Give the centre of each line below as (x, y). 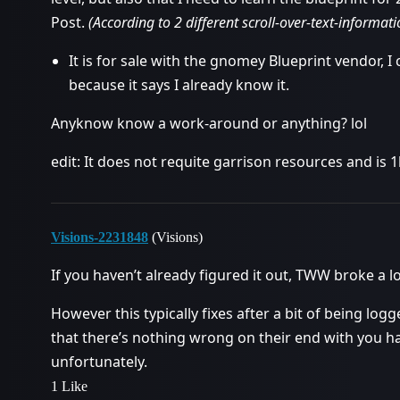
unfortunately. (99, 362)
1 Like (69, 386)
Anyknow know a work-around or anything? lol (209, 123)
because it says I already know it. (179, 85)
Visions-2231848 (100, 237)
